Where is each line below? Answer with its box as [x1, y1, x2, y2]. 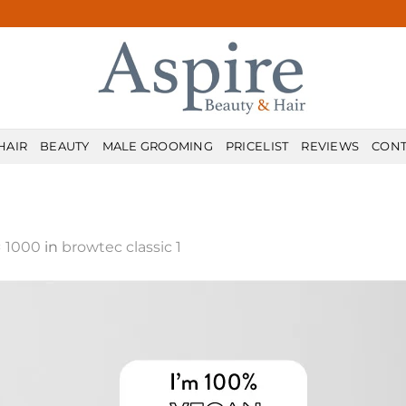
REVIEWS [301, 139, 360, 153]
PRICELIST [225, 139, 289, 153]
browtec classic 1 [62, 237, 181, 256]
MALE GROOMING [101, 139, 213, 153]
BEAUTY [40, 139, 90, 153]
